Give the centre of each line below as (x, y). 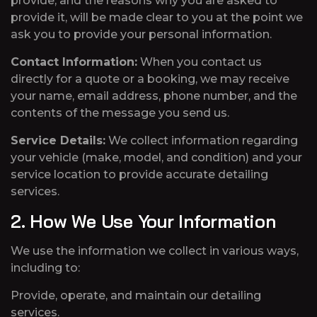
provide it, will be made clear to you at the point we (157, 17)
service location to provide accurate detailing (139, 174)
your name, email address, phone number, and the (154, 96)
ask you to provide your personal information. (141, 34)
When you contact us (200, 62)
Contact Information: (74, 62)
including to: (45, 268)
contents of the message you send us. (120, 113)
